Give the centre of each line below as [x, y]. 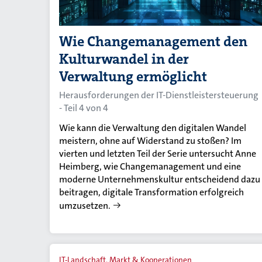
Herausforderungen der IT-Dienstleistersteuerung [159, 95]
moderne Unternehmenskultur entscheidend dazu [160, 179]
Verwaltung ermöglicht [133, 76]
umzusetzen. [85, 205]
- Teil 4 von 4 [84, 108]
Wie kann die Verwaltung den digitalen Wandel [153, 127]
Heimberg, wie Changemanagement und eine [150, 166]
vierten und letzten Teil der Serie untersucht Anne [158, 153]
